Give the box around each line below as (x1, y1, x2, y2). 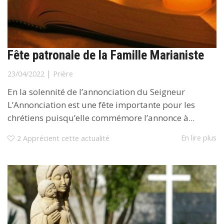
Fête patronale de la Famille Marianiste (7, 47, 204, 62)
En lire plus (181, 132, 216, 142)
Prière (53, 68, 73, 78)
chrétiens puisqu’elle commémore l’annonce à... (7, 111, 194, 123)
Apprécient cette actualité (23, 133, 109, 143)
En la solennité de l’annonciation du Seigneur (7, 85, 185, 97)
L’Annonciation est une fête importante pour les (7, 98, 195, 110)
